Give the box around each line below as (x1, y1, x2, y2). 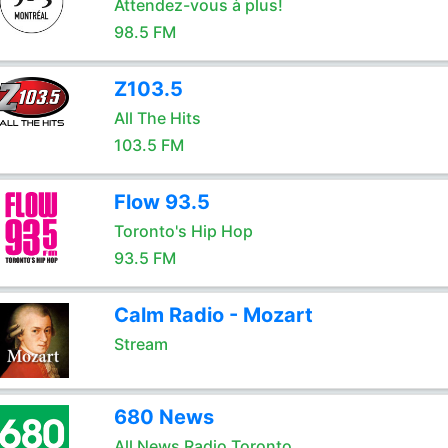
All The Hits (113, 108, 201, 128)
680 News (113, 405, 214, 429)
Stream (113, 334, 168, 354)
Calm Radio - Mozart (113, 303, 313, 327)
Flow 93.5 (113, 190, 210, 214)
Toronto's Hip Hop (113, 221, 253, 241)
